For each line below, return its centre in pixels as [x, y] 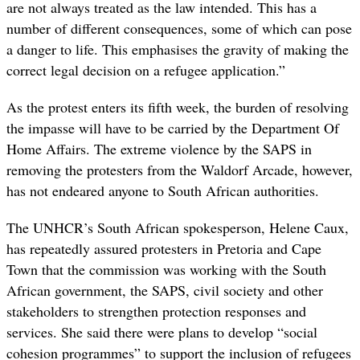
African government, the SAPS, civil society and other [165, 290]
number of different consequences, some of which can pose [179, 29]
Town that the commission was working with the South [166, 270]
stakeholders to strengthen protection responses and [156, 311]
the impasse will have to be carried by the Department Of [173, 128]
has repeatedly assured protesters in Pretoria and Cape [164, 249]
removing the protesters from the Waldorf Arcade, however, [180, 170]
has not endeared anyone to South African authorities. [163, 191]
